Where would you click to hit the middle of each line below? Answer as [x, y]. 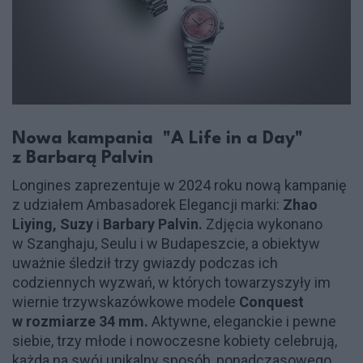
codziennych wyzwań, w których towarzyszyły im [171, 283]
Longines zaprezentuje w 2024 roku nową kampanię [179, 186]
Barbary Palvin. [151, 224]
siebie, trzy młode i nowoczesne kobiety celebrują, [175, 341]
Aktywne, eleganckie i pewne [242, 322]
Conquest [271, 302]
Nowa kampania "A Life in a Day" [158, 139]
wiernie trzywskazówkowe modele [126, 302]
